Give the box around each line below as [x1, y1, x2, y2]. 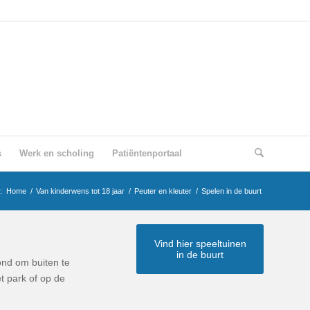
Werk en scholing [19, 148, 94, 158]
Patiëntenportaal [112, 148, 182, 158]
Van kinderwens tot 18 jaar [36, 187, 125, 195]
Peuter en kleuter [134, 187, 192, 195]
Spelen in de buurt [201, 187, 262, 195]
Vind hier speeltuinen [154, 238, 246, 249]
